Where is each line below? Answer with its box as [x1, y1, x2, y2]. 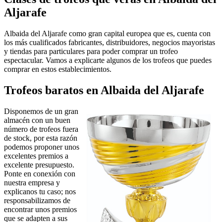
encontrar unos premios [4, 205, 77, 214]
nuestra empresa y [4, 178, 60, 187]
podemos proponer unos [4, 143, 79, 152]
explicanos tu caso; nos [4, 187, 76, 196]
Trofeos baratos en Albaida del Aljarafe [4, 84, 204, 97]
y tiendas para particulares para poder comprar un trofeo [4, 47, 178, 56]
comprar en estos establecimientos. [4, 65, 111, 74]
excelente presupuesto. [4, 161, 74, 169]
